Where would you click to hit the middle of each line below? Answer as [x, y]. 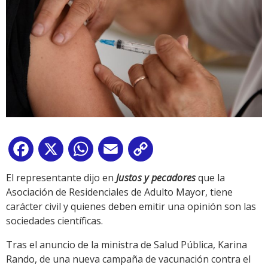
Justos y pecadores [156, 178]
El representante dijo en [61, 178]
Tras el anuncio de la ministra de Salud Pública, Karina [127, 245]
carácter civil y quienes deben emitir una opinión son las [131, 207]
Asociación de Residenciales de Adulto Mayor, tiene [119, 192]
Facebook [57, 152]
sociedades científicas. [54, 221]
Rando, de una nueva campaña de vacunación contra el [128, 259]
